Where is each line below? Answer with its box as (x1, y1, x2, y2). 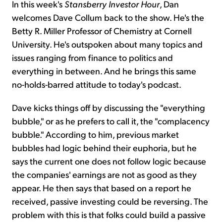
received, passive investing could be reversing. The (12, 195, 208, 207)
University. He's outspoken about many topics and (12, 38, 203, 50)
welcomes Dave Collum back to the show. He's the (12, 11, 204, 23)
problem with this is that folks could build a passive (12, 209, 206, 221)
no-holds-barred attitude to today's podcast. (12, 78, 181, 90)
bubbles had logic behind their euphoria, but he (12, 142, 197, 154)
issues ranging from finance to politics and (12, 52, 173, 63)
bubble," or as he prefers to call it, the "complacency (12, 115, 210, 127)
